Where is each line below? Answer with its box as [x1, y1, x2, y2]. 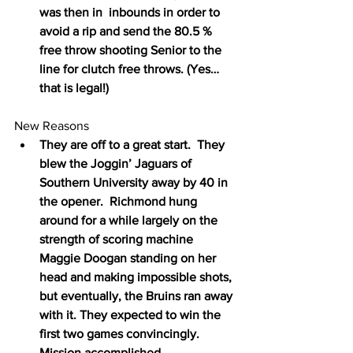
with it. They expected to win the [39, 307, 224, 321]
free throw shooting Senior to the [39, 43, 225, 57]
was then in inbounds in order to [39, 5, 223, 19]
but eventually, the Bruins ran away [39, 288, 236, 303]
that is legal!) [39, 80, 109, 95]
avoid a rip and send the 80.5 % [39, 24, 215, 38]
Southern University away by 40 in [39, 175, 231, 189]
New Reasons [14, 118, 89, 132]
